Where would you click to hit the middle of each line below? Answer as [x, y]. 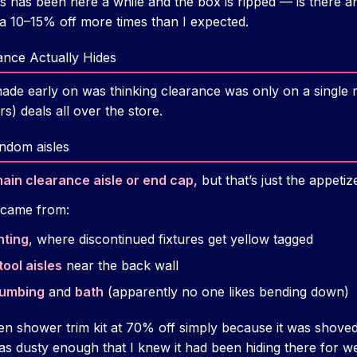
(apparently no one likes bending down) [226, 292]
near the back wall [120, 266]
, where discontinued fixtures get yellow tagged [171, 239]
